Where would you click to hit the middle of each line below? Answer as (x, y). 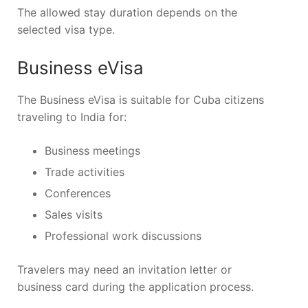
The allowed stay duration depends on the (127, 12)
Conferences (78, 194)
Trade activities (85, 172)
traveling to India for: (72, 117)
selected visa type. (66, 29)
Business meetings (92, 151)
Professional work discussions (123, 236)
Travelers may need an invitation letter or (124, 270)
